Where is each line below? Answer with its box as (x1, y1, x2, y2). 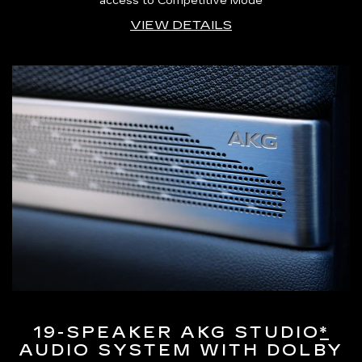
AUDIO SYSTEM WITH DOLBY (19, 339, 343, 360)
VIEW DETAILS (130, 16, 232, 32)
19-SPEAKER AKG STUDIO (33, 322, 320, 342)
